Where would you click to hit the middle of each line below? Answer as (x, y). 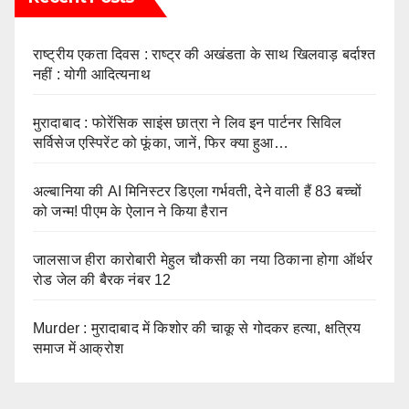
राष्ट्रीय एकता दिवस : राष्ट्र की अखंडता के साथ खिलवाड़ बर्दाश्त (204, 54)
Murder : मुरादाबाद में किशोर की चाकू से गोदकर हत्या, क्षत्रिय (197, 328)
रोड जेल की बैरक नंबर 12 (102, 279)
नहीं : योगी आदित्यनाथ (92, 74)
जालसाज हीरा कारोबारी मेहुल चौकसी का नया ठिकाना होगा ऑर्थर (203, 259)
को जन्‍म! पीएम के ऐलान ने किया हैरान (130, 211)
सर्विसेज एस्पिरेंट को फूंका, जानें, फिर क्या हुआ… (161, 142)
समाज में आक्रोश (78, 348)
